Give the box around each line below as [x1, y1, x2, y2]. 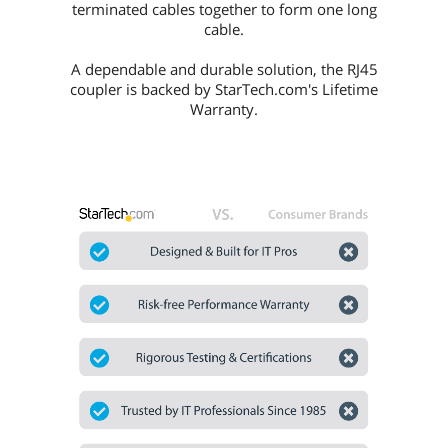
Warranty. [190, 98, 258, 119]
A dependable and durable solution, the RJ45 [70, 58, 378, 79]
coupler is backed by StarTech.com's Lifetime [70, 78, 378, 99]
